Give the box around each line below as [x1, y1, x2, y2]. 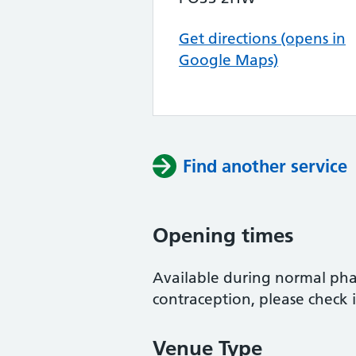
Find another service [183, 155, 347, 177]
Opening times [153, 222, 294, 248]
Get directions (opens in [179, 29, 346, 48]
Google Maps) [179, 51, 278, 69]
